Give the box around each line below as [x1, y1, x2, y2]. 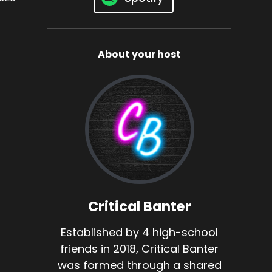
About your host [98, 47, 182, 62]
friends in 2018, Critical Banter [60, 241, 219, 257]
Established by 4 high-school [61, 225, 219, 240]
